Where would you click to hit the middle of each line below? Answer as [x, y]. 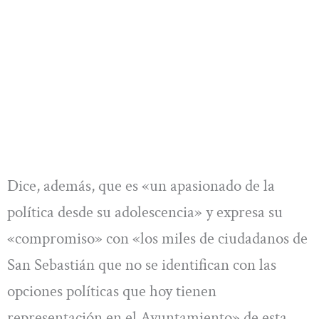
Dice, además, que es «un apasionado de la [141, 186]
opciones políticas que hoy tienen [112, 292]
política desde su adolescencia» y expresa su [145, 213]
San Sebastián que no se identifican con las [142, 265]
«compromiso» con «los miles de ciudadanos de [157, 239]
